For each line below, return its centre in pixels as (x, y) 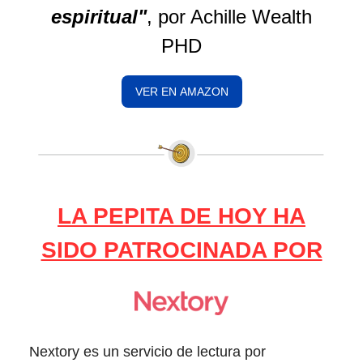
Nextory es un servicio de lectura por (147, 352)
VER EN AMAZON (181, 91)
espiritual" (99, 16)
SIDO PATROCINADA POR (181, 250)
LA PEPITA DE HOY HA (181, 216)
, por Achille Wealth (229, 16)
